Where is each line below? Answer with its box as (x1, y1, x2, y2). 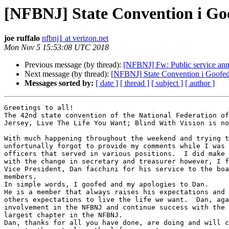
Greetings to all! (4, 104, 74, 112)
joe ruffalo (4, 34, 40, 43)
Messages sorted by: (25, 79, 94, 88)
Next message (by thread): (25, 70, 111, 79)
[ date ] (96, 79, 118, 88)
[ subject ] (151, 79, 183, 88)
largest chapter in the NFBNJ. (4, 211, 123, 219)
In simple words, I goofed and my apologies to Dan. (4, 180, 209, 189)
